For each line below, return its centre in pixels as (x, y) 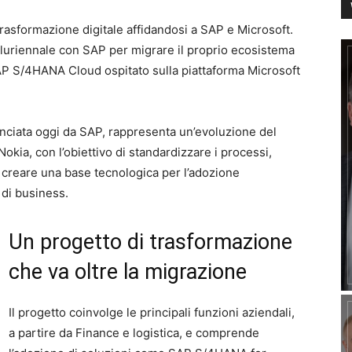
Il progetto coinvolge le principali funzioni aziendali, (152, 313)
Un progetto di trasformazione (150, 242)
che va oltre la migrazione (128, 272)
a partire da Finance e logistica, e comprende (134, 333)
